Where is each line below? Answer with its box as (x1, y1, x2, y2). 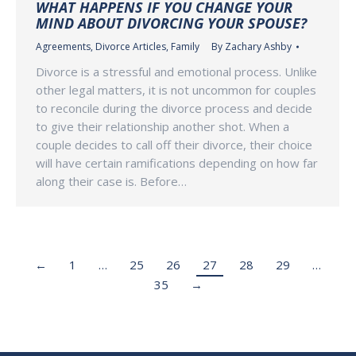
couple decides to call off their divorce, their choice (36, 137, 312, 153)
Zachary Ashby (225, 40, 292, 54)
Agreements (36, 40, 91, 54)
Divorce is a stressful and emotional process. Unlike (36, 64, 317, 80)
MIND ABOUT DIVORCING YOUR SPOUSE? (36, 14, 307, 33)
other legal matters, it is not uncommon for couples (36, 82, 316, 99)
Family (171, 40, 199, 54)
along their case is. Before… (36, 173, 187, 190)
